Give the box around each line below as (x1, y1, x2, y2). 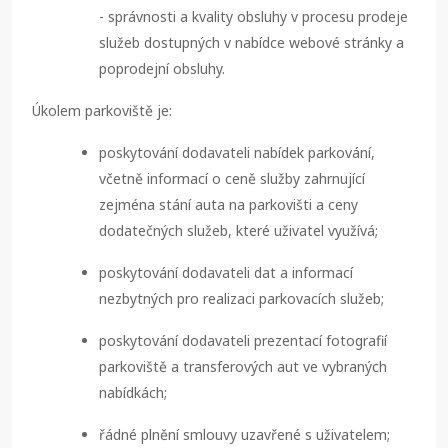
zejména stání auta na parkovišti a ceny (99, 195, 358, 215)
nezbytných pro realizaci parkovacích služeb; (99, 289, 384, 309)
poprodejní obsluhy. (99, 59, 225, 79)
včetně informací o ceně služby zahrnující (99, 169, 365, 189)
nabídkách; (99, 383, 167, 403)
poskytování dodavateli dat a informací (99, 263, 353, 283)
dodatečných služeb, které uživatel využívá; (99, 221, 378, 241)
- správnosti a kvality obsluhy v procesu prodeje (99, 7, 408, 27)
